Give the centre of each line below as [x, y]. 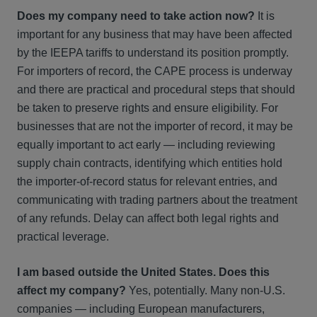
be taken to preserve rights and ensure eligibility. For [148, 108]
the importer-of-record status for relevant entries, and [147, 181]
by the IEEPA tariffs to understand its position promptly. [153, 53]
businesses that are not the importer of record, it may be [155, 126]
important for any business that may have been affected [155, 34]
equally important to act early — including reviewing [146, 145]
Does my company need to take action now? [136, 16]
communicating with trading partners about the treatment [157, 200]
